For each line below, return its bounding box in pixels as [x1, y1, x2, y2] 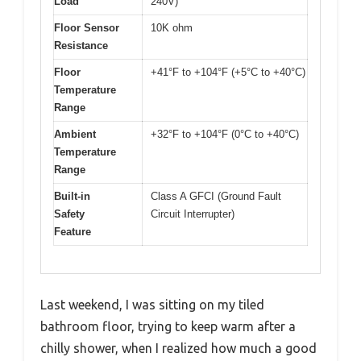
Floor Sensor [54, 21, 119, 34]
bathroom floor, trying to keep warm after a [40, 319, 296, 334]
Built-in [54, 189, 90, 202]
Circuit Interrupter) [151, 207, 234, 220]
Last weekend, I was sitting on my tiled [40, 297, 264, 312]
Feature [54, 225, 91, 238]
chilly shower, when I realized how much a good [40, 341, 317, 355]
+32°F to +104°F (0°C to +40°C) [151, 127, 299, 140]
